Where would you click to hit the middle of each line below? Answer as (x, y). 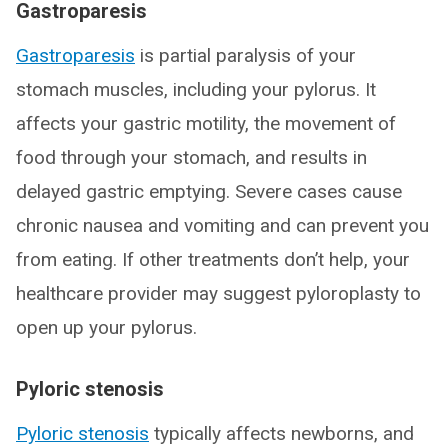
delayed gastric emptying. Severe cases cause (209, 191)
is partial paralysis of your (245, 55)
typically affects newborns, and (281, 433)
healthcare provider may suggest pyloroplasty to (218, 293)
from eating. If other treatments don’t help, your (213, 259)
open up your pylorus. (106, 327)
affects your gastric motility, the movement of (206, 123)
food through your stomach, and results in (191, 157)
